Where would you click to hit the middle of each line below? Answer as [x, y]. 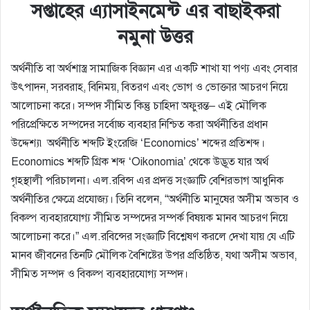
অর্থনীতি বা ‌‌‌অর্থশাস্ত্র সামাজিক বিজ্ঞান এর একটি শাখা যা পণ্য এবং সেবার [154, 68]
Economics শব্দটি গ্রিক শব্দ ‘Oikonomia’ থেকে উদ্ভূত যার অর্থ [140, 162]
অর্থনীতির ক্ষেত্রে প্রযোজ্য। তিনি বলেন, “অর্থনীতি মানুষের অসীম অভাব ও [155, 199]
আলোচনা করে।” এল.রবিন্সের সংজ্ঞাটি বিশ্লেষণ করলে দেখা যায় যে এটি [153, 236]
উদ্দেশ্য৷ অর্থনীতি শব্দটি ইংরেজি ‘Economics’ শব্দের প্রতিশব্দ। [138, 143]
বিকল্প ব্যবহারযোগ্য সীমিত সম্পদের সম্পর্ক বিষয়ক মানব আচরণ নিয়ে [149, 218]
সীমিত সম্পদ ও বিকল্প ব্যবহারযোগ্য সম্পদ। [100, 274]
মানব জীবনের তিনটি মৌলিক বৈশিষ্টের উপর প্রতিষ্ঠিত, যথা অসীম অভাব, [154, 255]
